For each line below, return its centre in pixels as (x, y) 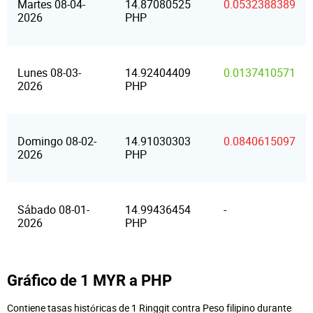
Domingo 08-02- (57, 141)
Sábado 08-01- (53, 210)
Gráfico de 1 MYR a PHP (89, 281)
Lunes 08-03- (49, 73)
